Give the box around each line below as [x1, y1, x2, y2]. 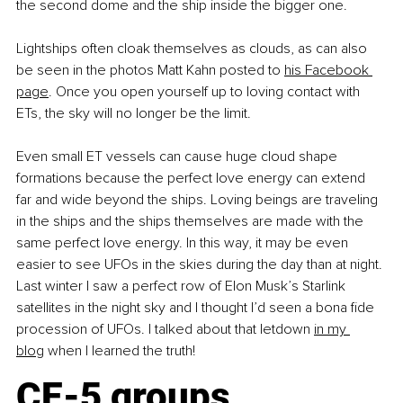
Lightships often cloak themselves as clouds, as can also [16, 40, 371, 58]
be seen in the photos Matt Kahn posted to [16, 61, 281, 80]
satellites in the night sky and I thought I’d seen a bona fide [16, 299, 378, 318]
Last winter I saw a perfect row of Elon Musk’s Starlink [16, 277, 349, 296]
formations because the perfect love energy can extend [16, 169, 369, 188]
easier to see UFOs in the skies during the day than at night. [16, 255, 386, 274]
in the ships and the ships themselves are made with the [16, 212, 367, 231]
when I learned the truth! [44, 342, 199, 361]
